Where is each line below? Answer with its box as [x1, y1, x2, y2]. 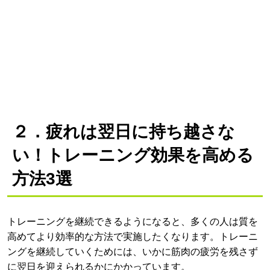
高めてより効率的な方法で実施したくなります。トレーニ [7, 231, 258, 242]
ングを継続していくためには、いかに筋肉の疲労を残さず [7, 246, 258, 257]
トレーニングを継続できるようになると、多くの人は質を [7, 216, 258, 227]
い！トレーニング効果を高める [12, 146, 254, 165]
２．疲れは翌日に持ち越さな [12, 122, 235, 142]
